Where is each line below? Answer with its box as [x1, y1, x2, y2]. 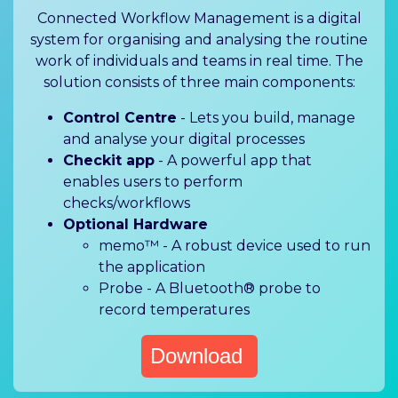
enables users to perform [63, 173, 243, 191]
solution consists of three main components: [43, 74, 355, 92]
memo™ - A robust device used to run [99, 237, 370, 255]
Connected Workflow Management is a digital [36, 10, 362, 28]
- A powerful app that [155, 152, 312, 170]
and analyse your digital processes [63, 131, 305, 148]
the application [99, 259, 205, 276]
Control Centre [63, 109, 177, 127]
